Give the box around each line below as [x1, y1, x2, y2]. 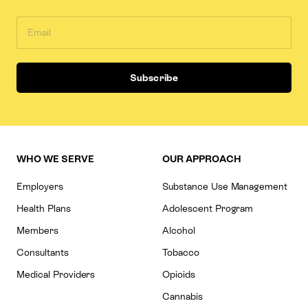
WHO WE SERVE [16, 153, 94, 165]
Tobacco [162, 247, 199, 258]
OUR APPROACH [162, 153, 241, 165]
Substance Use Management [162, 181, 288, 192]
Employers [16, 181, 63, 192]
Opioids [162, 269, 195, 280]
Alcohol [162, 225, 195, 236]
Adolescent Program [162, 203, 254, 214]
